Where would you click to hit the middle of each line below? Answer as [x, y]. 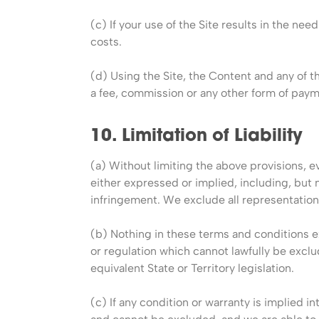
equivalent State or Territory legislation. [192, 268]
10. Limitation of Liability [197, 137]
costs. [106, 42]
